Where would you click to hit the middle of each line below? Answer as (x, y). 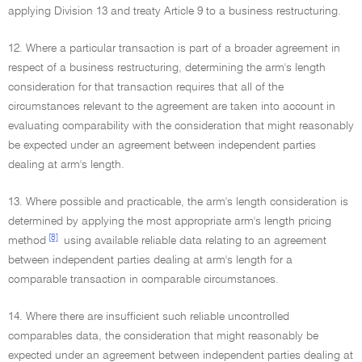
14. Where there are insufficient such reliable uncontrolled (149, 317)
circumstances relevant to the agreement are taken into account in (172, 107)
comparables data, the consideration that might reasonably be (163, 336)
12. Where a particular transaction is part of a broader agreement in (174, 48)
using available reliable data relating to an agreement (194, 241)
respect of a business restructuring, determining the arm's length (167, 68)
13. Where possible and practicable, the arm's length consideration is (178, 202)
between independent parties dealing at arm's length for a (150, 260)
